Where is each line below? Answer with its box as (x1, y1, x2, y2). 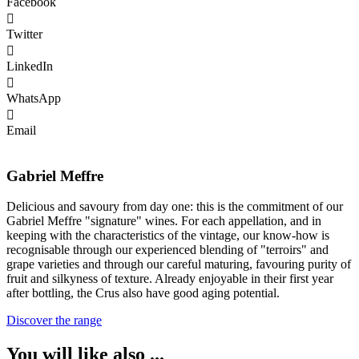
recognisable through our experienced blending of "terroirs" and (6, 243, 329, 257)
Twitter (6, 27, 42, 42)
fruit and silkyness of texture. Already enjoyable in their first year (6, 272, 333, 286)
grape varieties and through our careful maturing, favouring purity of (6, 257, 351, 272)
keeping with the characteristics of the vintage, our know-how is (6, 228, 329, 243)
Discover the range (6, 313, 102, 328)
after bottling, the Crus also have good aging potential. (6, 286, 280, 301)
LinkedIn (6, 59, 53, 74)
